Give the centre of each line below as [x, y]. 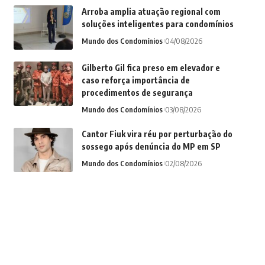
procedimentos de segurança [137, 93]
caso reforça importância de [135, 80]
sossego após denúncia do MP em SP [151, 147]
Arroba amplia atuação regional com [151, 12]
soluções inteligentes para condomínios [157, 24]
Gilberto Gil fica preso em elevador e [151, 68]
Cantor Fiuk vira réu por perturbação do [157, 134]
